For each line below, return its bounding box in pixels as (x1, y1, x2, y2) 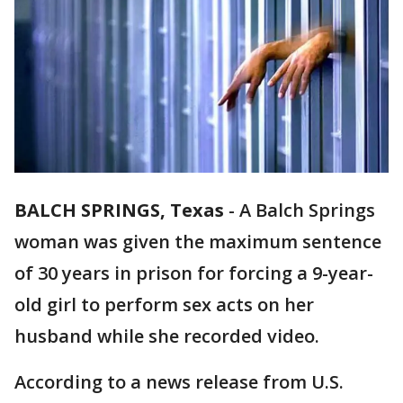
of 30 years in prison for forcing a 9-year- (14, 261, 373, 286)
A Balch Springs (239, 198, 375, 223)
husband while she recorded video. (14, 324, 319, 349)
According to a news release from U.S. (14, 370, 344, 395)
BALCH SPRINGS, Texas (14, 198, 224, 223)
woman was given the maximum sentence (14, 229, 381, 255)
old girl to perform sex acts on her (14, 292, 314, 318)
